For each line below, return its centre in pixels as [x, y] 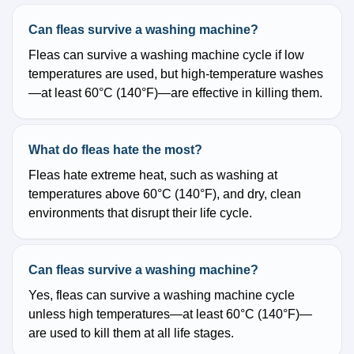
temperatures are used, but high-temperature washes [176, 74]
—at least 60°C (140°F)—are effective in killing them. [175, 93]
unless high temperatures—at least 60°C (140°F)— [170, 314]
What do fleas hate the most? [115, 150]
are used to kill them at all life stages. [131, 333]
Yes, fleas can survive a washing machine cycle [162, 296]
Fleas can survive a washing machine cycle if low [166, 55]
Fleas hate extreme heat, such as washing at [153, 175]
